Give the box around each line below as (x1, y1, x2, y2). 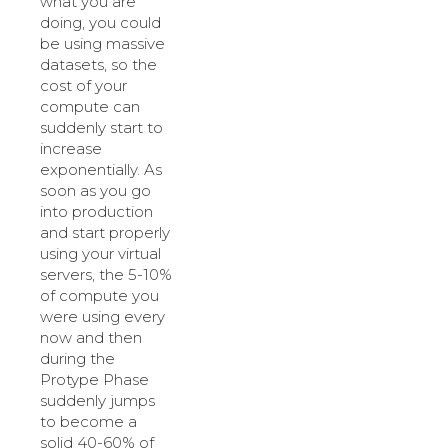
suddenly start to (40, 118, 163, 138)
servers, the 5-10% (40, 265, 172, 285)
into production (40, 202, 153, 222)
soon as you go (40, 181, 151, 201)
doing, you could (40, 13, 161, 33)
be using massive (40, 34, 165, 54)
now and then (40, 328, 142, 348)
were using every (40, 307, 165, 327)
